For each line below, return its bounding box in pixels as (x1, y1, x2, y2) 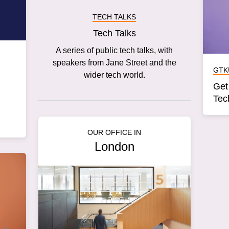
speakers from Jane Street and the (52, 58, 176, 67)
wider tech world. (83, 70, 145, 79)
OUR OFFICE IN (87, 128, 142, 136)
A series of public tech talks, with (56, 45, 173, 55)
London (94, 139, 134, 153)
